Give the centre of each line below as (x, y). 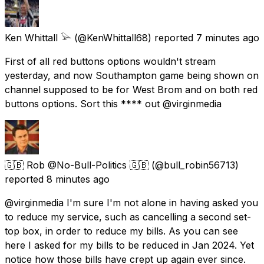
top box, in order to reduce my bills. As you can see (121, 231)
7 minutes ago (228, 37)
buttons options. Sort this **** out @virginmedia (113, 103)
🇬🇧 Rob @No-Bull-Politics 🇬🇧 (77, 165)
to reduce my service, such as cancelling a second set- (128, 217)
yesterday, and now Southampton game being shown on (132, 75)
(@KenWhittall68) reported (134, 37)
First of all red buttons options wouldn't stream (110, 61)
